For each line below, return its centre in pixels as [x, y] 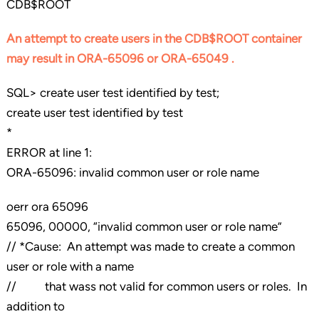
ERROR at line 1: [49, 153]
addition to [35, 307]
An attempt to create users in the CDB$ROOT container [154, 39]
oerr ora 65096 [47, 207]
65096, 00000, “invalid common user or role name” [144, 227]
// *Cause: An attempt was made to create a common [150, 247]
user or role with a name [70, 267]
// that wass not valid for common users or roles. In [156, 287]
